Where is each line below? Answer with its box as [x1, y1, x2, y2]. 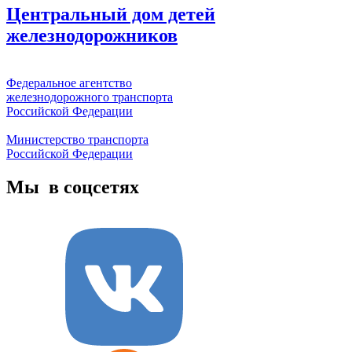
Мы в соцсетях [6, 177, 139, 198]
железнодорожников [6, 25, 178, 46]
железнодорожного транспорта [6, 90, 173, 104]
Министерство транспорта [6, 133, 148, 147]
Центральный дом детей [6, 4, 215, 25]
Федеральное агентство [6, 76, 132, 90]
